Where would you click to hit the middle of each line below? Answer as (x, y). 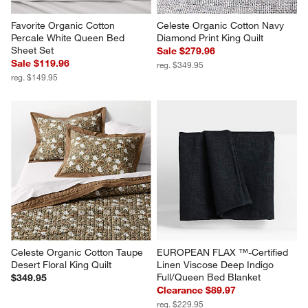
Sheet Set (33, 50)
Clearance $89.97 (196, 290)
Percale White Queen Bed (69, 37)
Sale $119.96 (41, 63)
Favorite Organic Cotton (65, 25)
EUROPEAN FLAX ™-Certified (224, 252)
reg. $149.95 (35, 77)
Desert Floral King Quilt (62, 264)
